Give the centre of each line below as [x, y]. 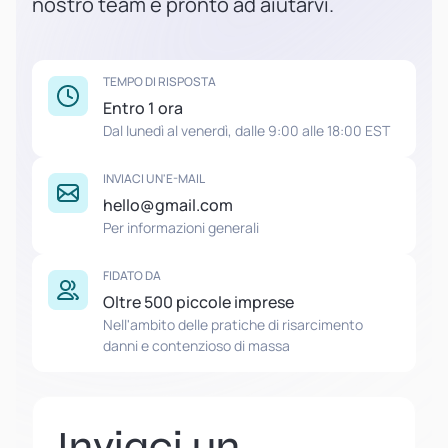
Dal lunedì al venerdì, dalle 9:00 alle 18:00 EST [246, 130]
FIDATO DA [132, 275]
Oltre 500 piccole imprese [198, 302]
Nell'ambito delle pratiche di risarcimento [233, 324]
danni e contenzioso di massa [196, 345]
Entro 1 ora [143, 108]
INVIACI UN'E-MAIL [154, 178]
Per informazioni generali [181, 227]
